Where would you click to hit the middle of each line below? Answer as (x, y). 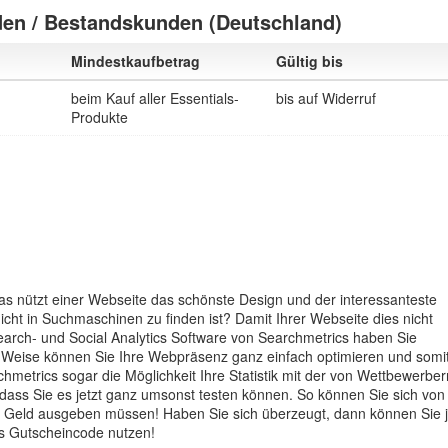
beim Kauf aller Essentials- (155, 98)
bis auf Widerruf (326, 98)
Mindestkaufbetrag (135, 61)
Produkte (99, 117)
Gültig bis (309, 61)
